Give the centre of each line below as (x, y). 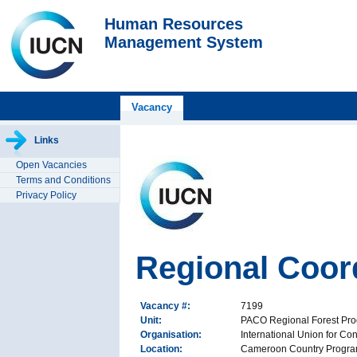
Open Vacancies (51, 165)
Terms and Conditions (63, 180)
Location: (164, 349)
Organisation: (173, 334)
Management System (184, 42)
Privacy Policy (46, 195)
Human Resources (174, 24)
